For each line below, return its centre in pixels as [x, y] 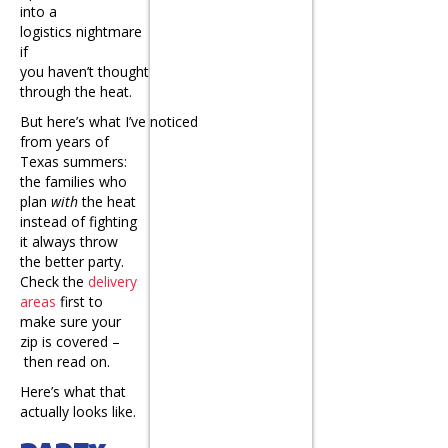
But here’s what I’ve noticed [109, 122]
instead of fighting [78, 222]
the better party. [72, 262]
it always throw [69, 242]
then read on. [65, 362]
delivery [112, 282]
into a [38, 12]
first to [79, 302]
